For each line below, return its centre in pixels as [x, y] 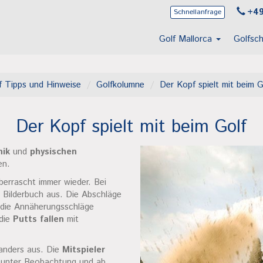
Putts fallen [38, 219]
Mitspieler [84, 250]
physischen [53, 152]
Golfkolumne [120, 85]
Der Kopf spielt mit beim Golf [131, 127]
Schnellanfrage [198, 12]
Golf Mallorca [187, 39]
